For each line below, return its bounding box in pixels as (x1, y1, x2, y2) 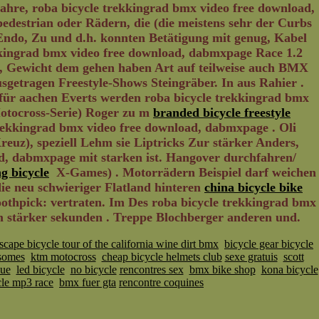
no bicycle (70, 263, 117, 276)
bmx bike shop (189, 263, 256, 276)
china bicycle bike (204, 180, 303, 194)
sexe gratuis (224, 251, 278, 263)
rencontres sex (119, 263, 184, 276)
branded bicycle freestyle (153, 105, 291, 120)
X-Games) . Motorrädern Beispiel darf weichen (49, 165, 316, 179)
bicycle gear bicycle (224, 238, 313, 250)
